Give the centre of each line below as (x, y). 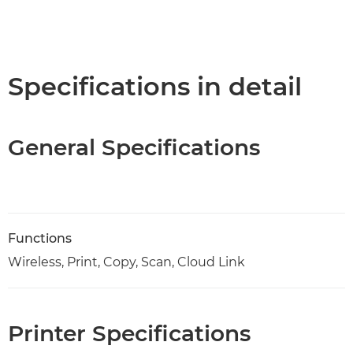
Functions (40, 239)
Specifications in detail (155, 87)
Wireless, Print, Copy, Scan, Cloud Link (126, 262)
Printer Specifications (129, 334)
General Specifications (134, 148)
